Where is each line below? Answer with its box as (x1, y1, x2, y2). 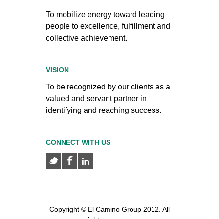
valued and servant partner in (46, 94, 147, 103)
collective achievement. (46, 33, 127, 42)
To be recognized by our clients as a (46, 82, 170, 91)
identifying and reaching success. (46, 106, 161, 114)
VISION (46, 66, 69, 74)
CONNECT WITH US (46, 138, 110, 146)
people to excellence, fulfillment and (46, 22, 170, 30)
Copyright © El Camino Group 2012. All (49, 205, 170, 213)
